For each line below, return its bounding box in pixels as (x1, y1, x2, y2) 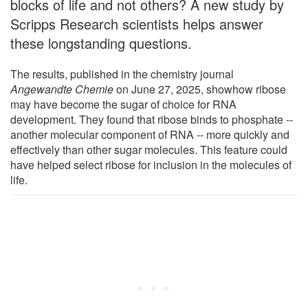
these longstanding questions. (10, 33, 192, 54)
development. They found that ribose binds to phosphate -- (10, 111, 293, 128)
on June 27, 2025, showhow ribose (113, 81, 286, 98)
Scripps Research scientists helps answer (10, 14, 263, 34)
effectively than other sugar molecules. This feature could (10, 142, 287, 158)
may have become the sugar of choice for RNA (10, 96, 236, 113)
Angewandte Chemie (10, 81, 113, 98)
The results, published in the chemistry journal (10, 66, 234, 82)
